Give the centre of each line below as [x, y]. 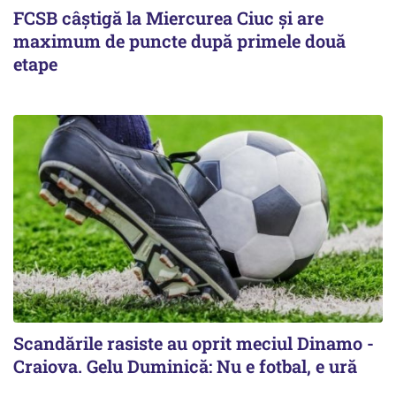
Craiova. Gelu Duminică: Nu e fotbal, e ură [185, 366]
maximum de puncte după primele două [179, 40]
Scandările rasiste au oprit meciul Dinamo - [194, 343]
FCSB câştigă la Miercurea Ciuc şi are [168, 17]
